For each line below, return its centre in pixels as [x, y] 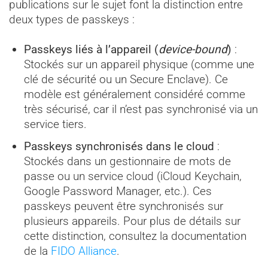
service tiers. [55, 124]
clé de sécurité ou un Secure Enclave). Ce [126, 80]
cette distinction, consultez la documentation [135, 236]
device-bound [193, 50]
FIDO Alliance [83, 251]
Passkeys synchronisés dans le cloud [119, 146]
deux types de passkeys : [72, 20]
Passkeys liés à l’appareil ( [91, 50]
